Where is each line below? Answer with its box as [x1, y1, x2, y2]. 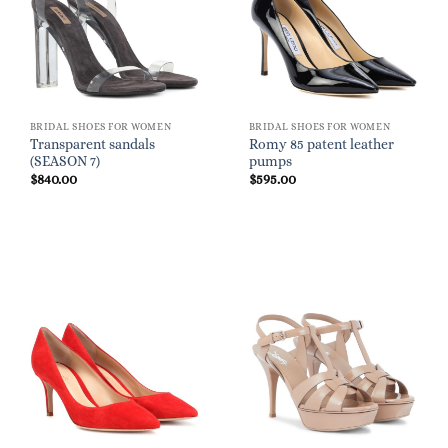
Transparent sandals [29, 136, 155, 152]
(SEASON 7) [29, 153, 100, 169]
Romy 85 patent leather [248, 136, 394, 152]
